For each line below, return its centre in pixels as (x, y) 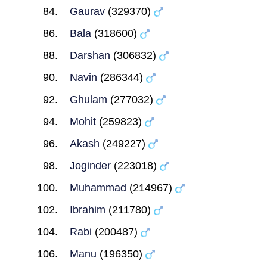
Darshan (90, 55)
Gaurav (87, 11)
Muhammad (98, 188)
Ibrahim (87, 210)
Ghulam (88, 100)
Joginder (90, 166)
